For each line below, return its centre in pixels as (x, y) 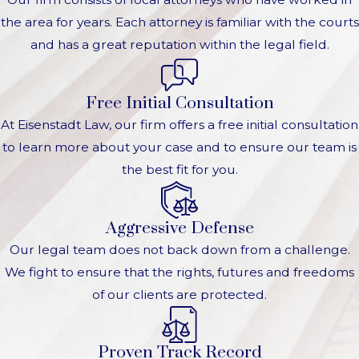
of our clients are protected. (179, 294)
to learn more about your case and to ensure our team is (179, 147)
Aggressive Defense (179, 228)
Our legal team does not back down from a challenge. (179, 249)
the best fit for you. (179, 169)
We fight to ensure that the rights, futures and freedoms (179, 272)
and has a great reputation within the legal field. (179, 45)
